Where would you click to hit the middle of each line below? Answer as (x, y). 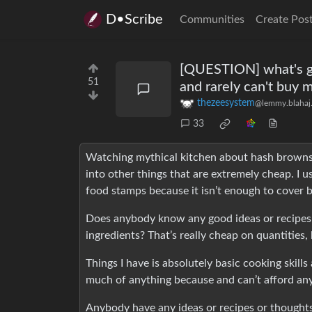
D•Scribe (134, 19)
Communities (212, 19)
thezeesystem (226, 103)
